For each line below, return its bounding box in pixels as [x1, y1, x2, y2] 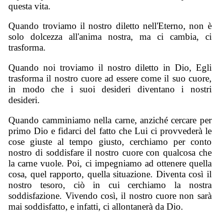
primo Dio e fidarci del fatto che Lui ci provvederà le [8, 125, 212, 136]
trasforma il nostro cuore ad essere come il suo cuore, [8, 73, 212, 83]
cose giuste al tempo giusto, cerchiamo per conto [8, 136, 212, 147]
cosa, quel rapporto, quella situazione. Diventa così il [8, 168, 212, 179]
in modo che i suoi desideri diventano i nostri [8, 83, 212, 94]
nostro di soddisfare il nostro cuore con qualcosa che [8, 147, 212, 158]
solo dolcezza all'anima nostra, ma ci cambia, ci [8, 31, 212, 42]
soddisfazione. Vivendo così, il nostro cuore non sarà [8, 190, 212, 201]
